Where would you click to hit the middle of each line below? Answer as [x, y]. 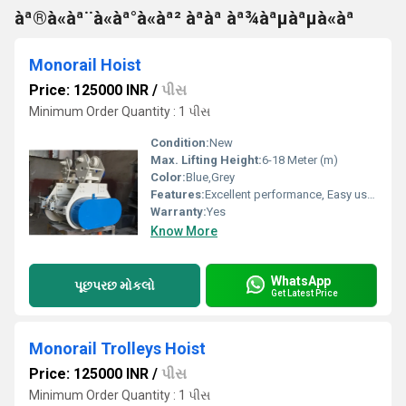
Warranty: [179, 212]
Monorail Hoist [85, 65]
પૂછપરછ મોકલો [115, 285]
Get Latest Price [304, 293]
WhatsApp [301, 280]
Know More [184, 231]
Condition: [180, 143]
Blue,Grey [210, 177]
